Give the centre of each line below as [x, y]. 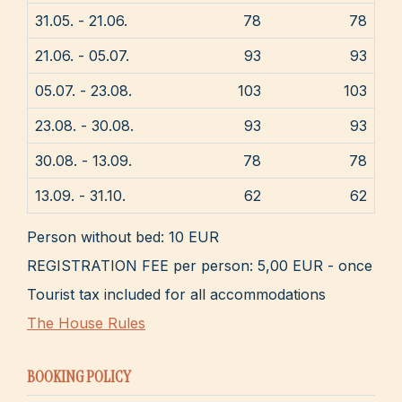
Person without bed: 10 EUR [123, 236]
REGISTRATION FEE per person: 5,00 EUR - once [200, 265]
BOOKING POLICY [79, 376]
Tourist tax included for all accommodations [176, 294]
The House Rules [86, 323]
